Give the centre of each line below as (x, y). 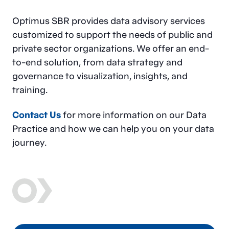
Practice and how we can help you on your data (113, 128)
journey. (29, 142)
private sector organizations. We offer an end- (111, 48)
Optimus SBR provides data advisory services (109, 20)
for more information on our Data (134, 114)
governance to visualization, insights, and (100, 76)
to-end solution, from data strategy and (97, 62)
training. (30, 89)
